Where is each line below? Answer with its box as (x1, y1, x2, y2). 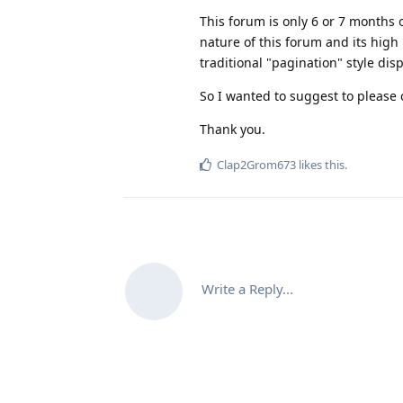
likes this (296, 156, 345, 173)
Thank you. (200, 120, 265, 138)
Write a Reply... (201, 279, 293, 298)
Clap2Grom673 (217, 156, 296, 173)
